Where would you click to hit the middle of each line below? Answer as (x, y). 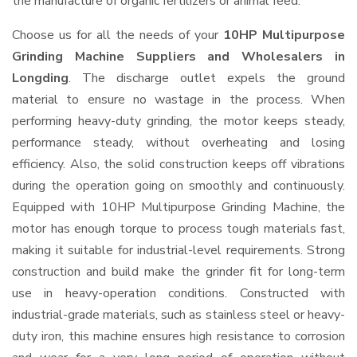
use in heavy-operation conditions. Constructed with (178, 293)
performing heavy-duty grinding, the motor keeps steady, (178, 121)
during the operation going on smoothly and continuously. (178, 186)
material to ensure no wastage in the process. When (178, 100)
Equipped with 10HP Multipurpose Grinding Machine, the (178, 207)
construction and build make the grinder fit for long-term (178, 272)
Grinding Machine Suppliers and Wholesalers (173, 57)
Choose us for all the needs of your (118, 35)
